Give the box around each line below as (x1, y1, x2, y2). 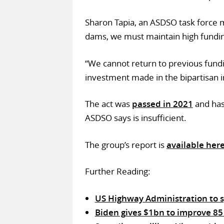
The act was (84, 98, 132, 110)
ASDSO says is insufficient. (84, 112, 186, 124)
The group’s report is (84, 138, 166, 150)
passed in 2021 (131, 98, 193, 110)
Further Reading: (84, 165, 150, 177)
